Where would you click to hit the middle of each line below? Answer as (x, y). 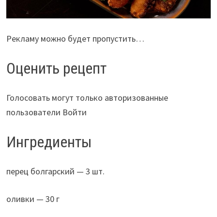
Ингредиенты (49, 142)
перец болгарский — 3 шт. (55, 171)
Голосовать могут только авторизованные (87, 97)
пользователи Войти (46, 112)
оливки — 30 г (33, 199)
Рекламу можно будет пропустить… (75, 39)
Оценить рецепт (56, 69)
